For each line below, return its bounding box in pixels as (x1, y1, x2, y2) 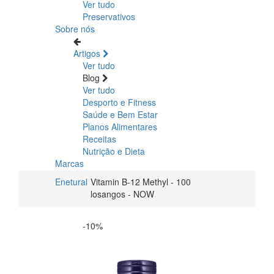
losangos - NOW (91, 187, 154, 200)
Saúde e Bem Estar (83, 108, 158, 120)
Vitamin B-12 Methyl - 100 (91, 175, 191, 188)
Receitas (83, 132, 116, 145)
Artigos (73, 46, 103, 59)
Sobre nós (55, 22, 95, 35)
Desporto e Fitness (83, 95, 156, 108)
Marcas (55, 157, 84, 169)
